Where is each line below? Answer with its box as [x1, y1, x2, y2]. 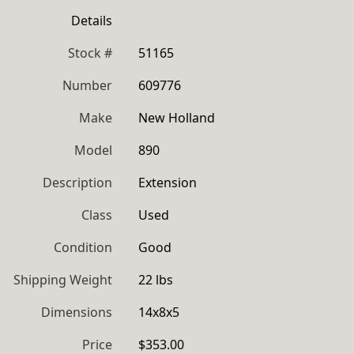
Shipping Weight [13, 271, 112, 288]
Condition [54, 239, 112, 256]
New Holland [138, 109, 215, 126]
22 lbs [138, 271, 173, 288]
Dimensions [41, 303, 112, 321]
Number [62, 77, 112, 94]
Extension [138, 174, 197, 191]
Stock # [68, 44, 112, 62]
